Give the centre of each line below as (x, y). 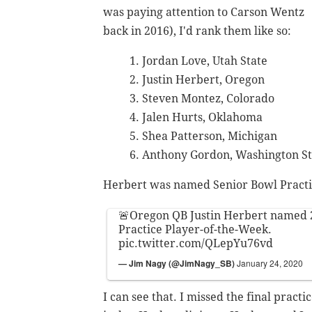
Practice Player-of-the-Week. (195, 230)
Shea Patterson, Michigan (210, 136)
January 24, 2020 (270, 263)
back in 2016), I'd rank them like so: (197, 31)
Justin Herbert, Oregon (203, 80)
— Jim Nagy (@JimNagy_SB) (178, 264)
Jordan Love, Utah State (205, 61)
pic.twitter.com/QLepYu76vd (196, 244)
